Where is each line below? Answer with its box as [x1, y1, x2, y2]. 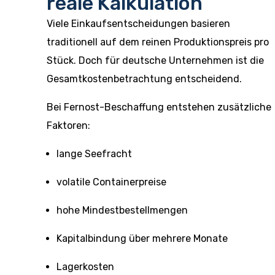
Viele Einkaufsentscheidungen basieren [47, 18, 230, 29]
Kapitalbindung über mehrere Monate [56, 233, 228, 244]
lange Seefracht [56, 148, 132, 160]
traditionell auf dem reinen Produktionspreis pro [47, 36, 269, 48]
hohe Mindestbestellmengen [56, 204, 188, 216]
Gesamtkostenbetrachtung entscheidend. [47, 73, 242, 85]
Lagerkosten [56, 261, 114, 273]
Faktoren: [47, 120, 90, 131]
